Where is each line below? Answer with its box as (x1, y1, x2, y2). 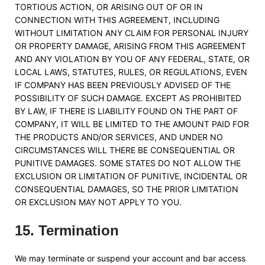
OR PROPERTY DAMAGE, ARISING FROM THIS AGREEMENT (15, 41, 246, 51)
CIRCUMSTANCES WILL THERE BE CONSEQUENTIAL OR (15, 145, 235, 155)
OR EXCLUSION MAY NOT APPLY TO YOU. (15, 197, 182, 207)
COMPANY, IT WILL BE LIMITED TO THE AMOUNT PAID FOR (15, 119, 249, 129)
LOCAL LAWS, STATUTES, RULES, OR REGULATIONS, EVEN (15, 67, 247, 77)
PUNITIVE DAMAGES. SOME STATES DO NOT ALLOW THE (15, 158, 241, 168)
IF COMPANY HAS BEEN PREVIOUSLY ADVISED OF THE (15, 80, 231, 90)
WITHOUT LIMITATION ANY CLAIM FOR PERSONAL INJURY (15, 28, 248, 38)
